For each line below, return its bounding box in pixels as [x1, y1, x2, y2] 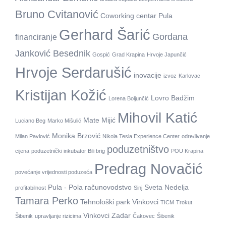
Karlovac [179, 72, 200, 79]
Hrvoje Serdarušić [15, 64, 132, 81]
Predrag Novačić [94, 160, 203, 177]
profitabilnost [15, 184, 46, 191]
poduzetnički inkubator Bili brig [31, 147, 105, 154]
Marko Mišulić [47, 117, 81, 124]
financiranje [15, 32, 57, 41]
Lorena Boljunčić [108, 95, 149, 101]
